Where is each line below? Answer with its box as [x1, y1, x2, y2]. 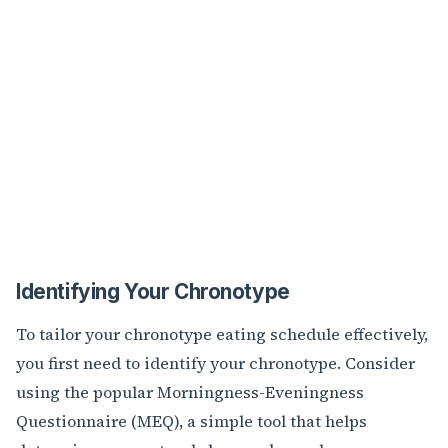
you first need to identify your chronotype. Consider [16, 352, 415, 375]
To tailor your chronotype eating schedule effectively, [16, 323, 428, 346]
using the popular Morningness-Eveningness [16, 381, 364, 404]
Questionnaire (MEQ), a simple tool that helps [16, 410, 367, 433]
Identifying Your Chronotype [16, 279, 290, 305]
